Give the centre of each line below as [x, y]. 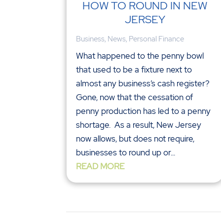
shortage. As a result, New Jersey [139, 125]
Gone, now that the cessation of [135, 97]
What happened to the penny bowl [140, 56]
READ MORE [100, 166]
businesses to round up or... [126, 153]
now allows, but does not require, [135, 139]
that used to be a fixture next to [134, 70]
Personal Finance [157, 39]
